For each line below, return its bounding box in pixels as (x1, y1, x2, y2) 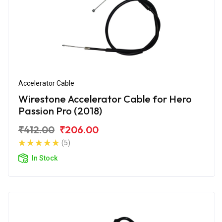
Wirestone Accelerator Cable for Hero (18, 92, 192, 105)
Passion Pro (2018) (18, 104, 102, 117)
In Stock (32, 154, 57, 162)
